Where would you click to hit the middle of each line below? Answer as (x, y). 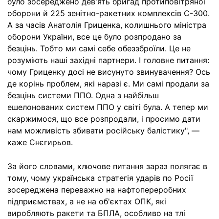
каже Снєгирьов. (40, 142)
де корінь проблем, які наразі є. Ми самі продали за (108, 84)
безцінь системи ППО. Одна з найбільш (83, 95)
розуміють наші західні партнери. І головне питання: (108, 60)
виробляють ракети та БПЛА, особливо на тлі (96, 213)
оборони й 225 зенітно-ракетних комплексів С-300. (109, 13)
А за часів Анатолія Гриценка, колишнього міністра (107, 25)
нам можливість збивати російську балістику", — (103, 131)
